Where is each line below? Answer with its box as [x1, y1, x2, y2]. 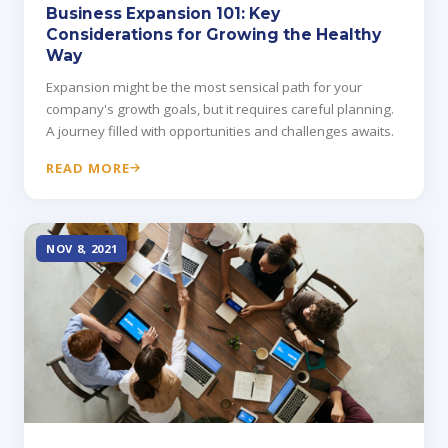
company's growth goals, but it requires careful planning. [46, 100, 394, 119]
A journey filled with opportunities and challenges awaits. [46, 122, 394, 141]
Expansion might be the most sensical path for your [46, 78, 362, 97]
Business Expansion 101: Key [46, 4, 280, 24]
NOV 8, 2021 [46, 241, 118, 257]
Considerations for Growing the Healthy [46, 25, 381, 45]
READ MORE [46, 159, 131, 178]
